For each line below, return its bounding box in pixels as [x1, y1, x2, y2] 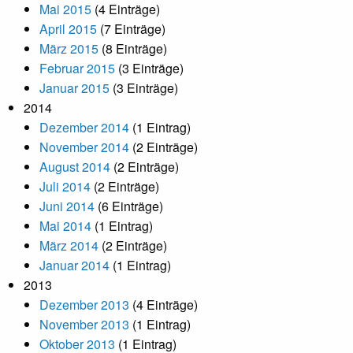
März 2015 [39, 39, 98, 58]
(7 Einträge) [97, 20, 165, 39]
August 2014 [39, 158, 110, 176]
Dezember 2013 [39, 295, 129, 314]
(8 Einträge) [98, 39, 167, 58]
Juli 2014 [39, 177, 91, 196]
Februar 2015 [39, 59, 115, 78]
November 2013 [39, 315, 129, 334]
